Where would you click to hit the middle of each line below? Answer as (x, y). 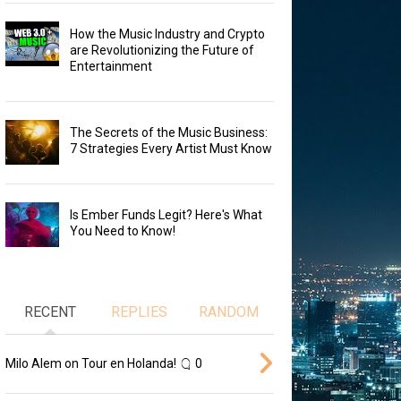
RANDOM (229, 311)
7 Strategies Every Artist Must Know (171, 149)
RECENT (50, 311)
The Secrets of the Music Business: (168, 133)
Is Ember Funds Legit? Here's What (166, 215)
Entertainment (111, 67)
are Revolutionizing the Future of (162, 51)
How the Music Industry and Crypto (167, 34)
